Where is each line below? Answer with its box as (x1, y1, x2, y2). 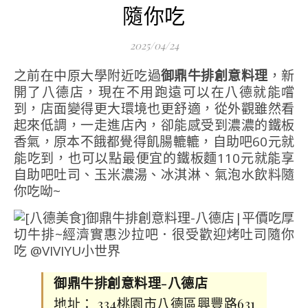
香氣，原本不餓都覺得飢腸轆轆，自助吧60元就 (14, 133, 294, 151)
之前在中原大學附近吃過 (27, 67, 161, 85)
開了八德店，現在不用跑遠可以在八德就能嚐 (14, 83, 294, 101)
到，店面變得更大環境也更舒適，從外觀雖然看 (14, 100, 294, 118)
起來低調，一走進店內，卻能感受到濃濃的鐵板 (14, 116, 294, 134)
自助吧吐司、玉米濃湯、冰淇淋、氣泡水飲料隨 (14, 166, 294, 184)
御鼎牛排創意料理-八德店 (54, 274, 208, 291)
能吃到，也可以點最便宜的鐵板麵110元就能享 (14, 149, 294, 167)
